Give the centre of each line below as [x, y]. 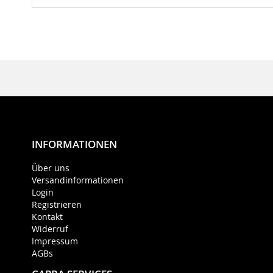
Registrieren [57, 205]
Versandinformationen [78, 180]
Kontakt [47, 217]
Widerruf [50, 229]
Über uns [51, 168]
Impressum [55, 241]
